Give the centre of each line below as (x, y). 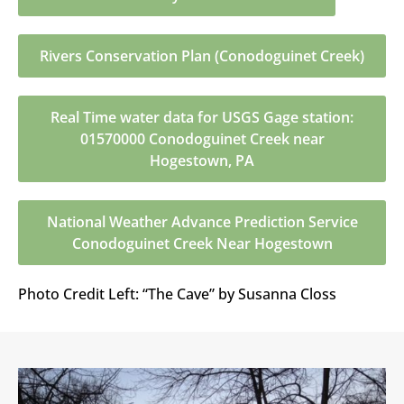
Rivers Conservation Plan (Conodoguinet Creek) (202, 55)
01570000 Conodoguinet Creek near (202, 138)
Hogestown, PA (202, 160)
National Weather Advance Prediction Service (202, 221)
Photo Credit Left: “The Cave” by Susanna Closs (177, 294)
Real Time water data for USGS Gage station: (202, 117)
